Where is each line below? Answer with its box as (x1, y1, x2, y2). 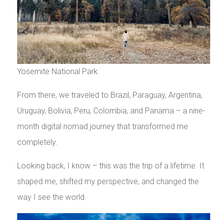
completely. (17, 137, 57, 147)
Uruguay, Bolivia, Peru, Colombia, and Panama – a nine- (17, 106, 205, 116)
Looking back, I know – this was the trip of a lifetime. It (17, 161, 204, 171)
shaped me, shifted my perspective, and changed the (17, 177, 199, 187)
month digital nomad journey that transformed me (17, 122, 188, 132)
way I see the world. (17, 192, 86, 202)
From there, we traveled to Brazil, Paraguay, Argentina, (17, 90, 202, 100)
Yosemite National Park (17, 67, 98, 77)
